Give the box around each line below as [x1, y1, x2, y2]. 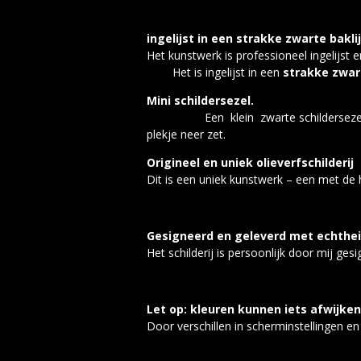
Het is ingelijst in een [147, 64, 283, 80]
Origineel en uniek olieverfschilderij [147, 154, 354, 170]
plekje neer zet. [147, 126, 226, 142]
